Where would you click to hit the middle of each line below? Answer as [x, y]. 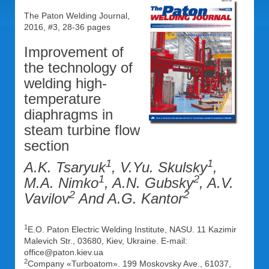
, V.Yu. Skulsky [159, 167]
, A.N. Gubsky [149, 183]
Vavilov [47, 198]
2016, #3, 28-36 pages [67, 27]
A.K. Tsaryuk [65, 167]
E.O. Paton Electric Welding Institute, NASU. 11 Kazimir [132, 229]
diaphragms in [68, 114]
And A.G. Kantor [129, 198]
